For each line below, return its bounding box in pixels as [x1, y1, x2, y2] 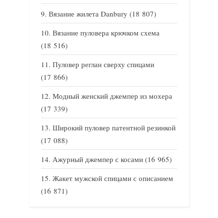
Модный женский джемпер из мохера [53, 91, 172, 101]
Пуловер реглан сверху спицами [53, 59, 154, 69]
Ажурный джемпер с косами [53, 154, 143, 164]
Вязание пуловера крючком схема [53, 27, 160, 37]
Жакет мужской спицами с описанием [53, 173, 173, 183]
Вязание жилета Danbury [49, 8, 127, 18]
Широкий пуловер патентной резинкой [53, 123, 176, 133]
